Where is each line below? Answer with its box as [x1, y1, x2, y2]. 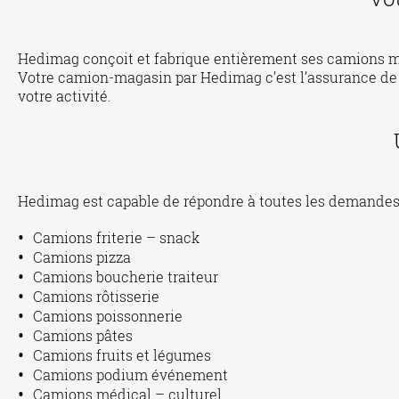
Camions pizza [33, 248, 131, 266]
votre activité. [18, 86, 111, 105]
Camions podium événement [33, 365, 228, 384]
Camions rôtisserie [33, 287, 159, 305]
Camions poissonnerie [33, 306, 183, 325]
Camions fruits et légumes [33, 346, 211, 364]
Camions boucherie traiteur [33, 267, 218, 286]
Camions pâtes [33, 326, 133, 345]
